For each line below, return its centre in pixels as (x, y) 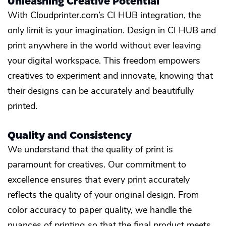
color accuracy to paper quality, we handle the (100, 210)
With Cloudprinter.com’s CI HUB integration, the (104, 15)
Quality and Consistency (71, 135)
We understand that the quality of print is (90, 149)
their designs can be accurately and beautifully (101, 91)
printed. (22, 106)
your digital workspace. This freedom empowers (104, 60)
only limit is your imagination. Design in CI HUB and (112, 30)
